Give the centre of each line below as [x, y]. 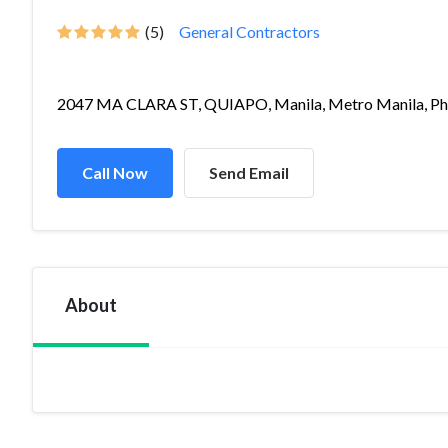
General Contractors [249, 31]
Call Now [115, 172]
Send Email [249, 172]
